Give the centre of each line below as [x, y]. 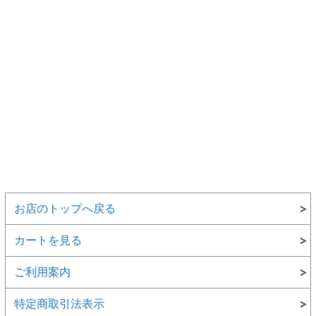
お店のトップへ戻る [65, 208]
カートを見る [48, 240]
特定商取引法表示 [59, 303]
